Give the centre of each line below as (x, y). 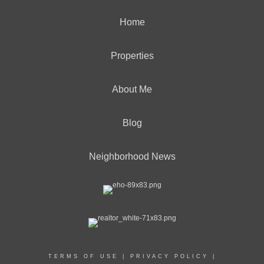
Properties (132, 56)
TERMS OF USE (83, 256)
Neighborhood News (132, 156)
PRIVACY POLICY (169, 256)
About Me (132, 89)
